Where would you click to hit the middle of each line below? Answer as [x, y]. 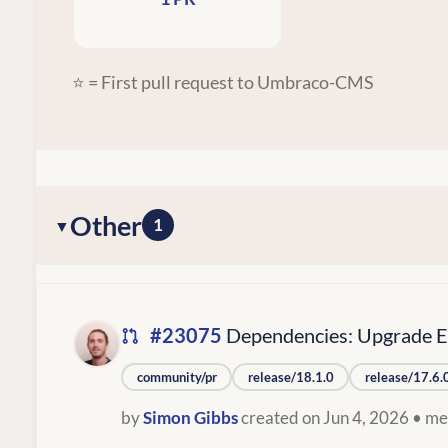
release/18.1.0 [290, 376]
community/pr [176, 376]
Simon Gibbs [190, 417]
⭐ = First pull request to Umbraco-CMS [223, 81]
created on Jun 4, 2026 [325, 417]
